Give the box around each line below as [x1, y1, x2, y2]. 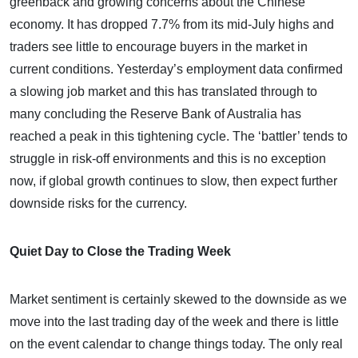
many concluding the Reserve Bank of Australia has [10, 107, 301, 121]
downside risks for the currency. [10, 197, 187, 211]
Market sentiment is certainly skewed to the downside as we [10, 292, 347, 307]
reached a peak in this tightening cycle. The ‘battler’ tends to [10, 129, 348, 144]
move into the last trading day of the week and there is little [10, 315, 339, 329]
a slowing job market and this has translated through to [10, 85, 317, 99]
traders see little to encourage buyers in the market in [10, 40, 308, 54]
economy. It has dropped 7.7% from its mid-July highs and [10, 18, 334, 32]
